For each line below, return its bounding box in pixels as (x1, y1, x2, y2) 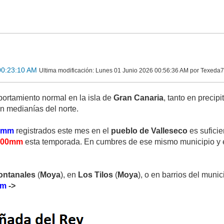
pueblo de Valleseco (111, 126, 188, 135)
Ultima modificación (39, 67, 93, 74)
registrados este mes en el (14, 126, 111, 135)
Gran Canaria (113, 93, 164, 102)
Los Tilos (78, 170, 113, 179)
